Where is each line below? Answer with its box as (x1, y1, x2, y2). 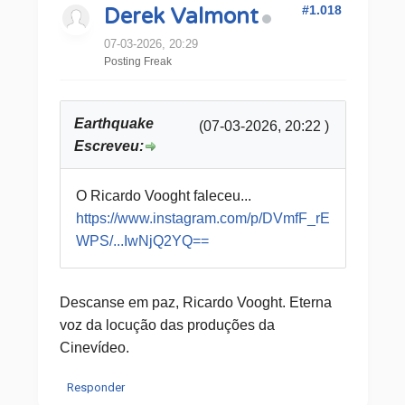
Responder (66, 381, 125, 394)
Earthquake (73, 116, 154, 131)
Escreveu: (73, 138, 144, 154)
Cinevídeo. (59, 340, 129, 355)
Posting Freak (103, 55, 172, 68)
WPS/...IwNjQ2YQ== (75, 233, 209, 249)
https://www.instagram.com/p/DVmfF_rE (75, 211, 330, 226)
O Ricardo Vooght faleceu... (75, 188, 251, 203)
